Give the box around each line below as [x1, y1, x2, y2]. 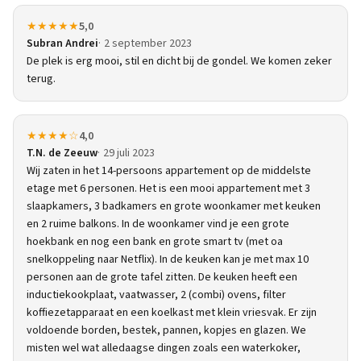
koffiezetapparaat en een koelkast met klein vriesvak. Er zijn [27, 305, 317, 321]
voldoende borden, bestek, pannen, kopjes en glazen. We [27, 322, 306, 338]
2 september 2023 [104, 35, 192, 52]
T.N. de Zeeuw [27, 145, 98, 161]
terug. [27, 71, 56, 87]
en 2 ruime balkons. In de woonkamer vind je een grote [27, 216, 289, 232]
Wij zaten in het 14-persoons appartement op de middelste [27, 163, 311, 179]
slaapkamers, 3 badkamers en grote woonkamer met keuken [27, 198, 321, 214]
